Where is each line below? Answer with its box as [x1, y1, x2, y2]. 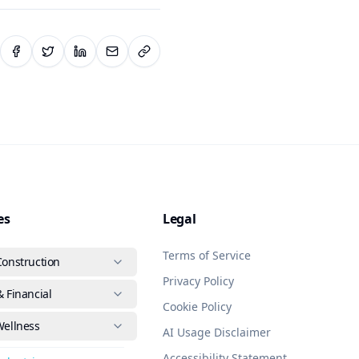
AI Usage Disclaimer [163, 325, 272, 340]
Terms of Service [163, 248, 252, 263]
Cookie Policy [163, 299, 232, 314]
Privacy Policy [163, 273, 235, 288]
